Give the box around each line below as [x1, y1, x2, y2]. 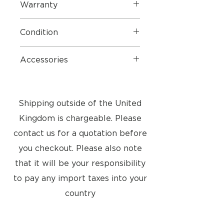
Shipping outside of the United [18, 99, 141, 108]
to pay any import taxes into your [13, 174, 147, 183]
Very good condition [20, 47, 89, 55]
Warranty [20, 1, 57, 9]
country [64, 189, 95, 198]
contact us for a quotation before [13, 129, 147, 138]
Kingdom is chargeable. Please [18, 114, 141, 123]
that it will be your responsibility [14, 159, 145, 168]
